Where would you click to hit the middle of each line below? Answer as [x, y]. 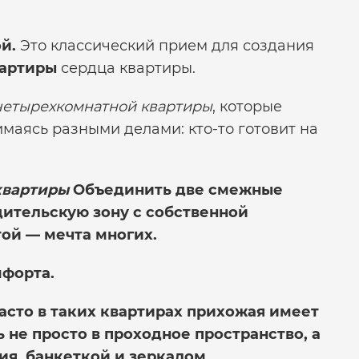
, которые [247, 106]
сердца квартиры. [126, 68]
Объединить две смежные [176, 190]
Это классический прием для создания [165, 45]
